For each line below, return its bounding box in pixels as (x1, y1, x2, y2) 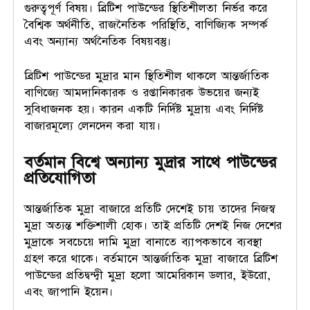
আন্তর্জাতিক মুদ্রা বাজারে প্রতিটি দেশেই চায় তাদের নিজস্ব (24, 201, 275, 217)
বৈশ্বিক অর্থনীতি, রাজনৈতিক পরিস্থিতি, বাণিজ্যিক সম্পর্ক (24, 17, 268, 33)
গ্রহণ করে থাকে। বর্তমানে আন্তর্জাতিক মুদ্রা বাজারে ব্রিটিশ (24, 250, 277, 266)
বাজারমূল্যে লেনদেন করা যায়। (24, 118, 161, 134)
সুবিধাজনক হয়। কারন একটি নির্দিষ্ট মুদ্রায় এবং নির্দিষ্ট (24, 101, 264, 117)
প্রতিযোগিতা (24, 167, 95, 189)
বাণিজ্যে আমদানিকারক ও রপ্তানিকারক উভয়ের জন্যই (24, 84, 259, 100)
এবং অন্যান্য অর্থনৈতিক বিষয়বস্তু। (24, 33, 171, 49)
